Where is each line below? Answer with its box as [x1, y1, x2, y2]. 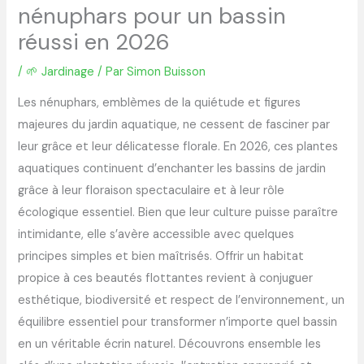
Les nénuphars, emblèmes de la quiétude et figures [18, 95, 301, 111]
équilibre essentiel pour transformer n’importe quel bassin [18, 314, 338, 331]
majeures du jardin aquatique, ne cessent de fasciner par [18, 117, 331, 133]
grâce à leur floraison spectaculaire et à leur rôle [18, 183, 285, 199]
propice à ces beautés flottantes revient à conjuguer [18, 271, 314, 287]
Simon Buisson [127, 63, 206, 80]
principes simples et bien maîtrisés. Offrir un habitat [18, 249, 305, 265]
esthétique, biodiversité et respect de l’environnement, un [18, 292, 345, 309]
